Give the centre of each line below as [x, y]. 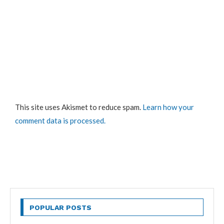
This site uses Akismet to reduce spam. [79, 107]
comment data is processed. [60, 120]
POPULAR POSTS [60, 207]
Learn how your [168, 107]
